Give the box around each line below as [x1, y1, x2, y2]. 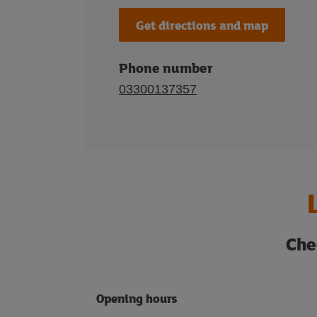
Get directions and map [136, 16, 268, 34]
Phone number [119, 58, 213, 77]
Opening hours [96, 289, 178, 307]
